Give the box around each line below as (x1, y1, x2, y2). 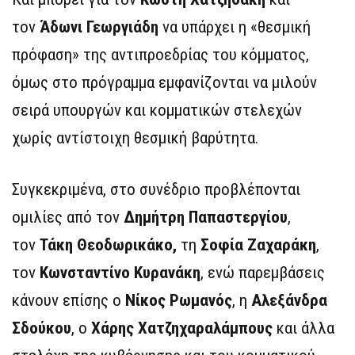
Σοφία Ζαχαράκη (200, 235, 316, 255)
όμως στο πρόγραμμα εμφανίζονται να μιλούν (12, 73, 317, 93)
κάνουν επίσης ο (12, 291, 125, 311)
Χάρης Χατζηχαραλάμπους (91, 319, 273, 338)
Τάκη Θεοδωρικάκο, (40, 235, 177, 255)
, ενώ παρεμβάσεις (200, 263, 325, 283)
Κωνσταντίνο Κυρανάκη (36, 263, 200, 283)
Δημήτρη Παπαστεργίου (124, 208, 288, 227)
